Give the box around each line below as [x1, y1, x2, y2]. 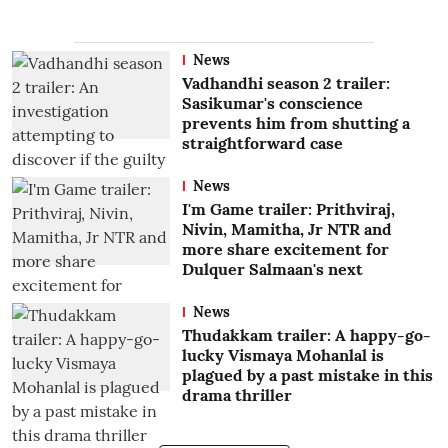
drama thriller [181, 384, 292, 405]
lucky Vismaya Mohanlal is [181, 344, 384, 365]
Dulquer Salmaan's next [181, 258, 363, 279]
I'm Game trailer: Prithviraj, [181, 198, 395, 219]
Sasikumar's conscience [181, 92, 363, 113]
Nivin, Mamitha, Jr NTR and [181, 218, 392, 239]
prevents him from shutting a [181, 112, 410, 133]
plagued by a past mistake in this [181, 364, 433, 385]
